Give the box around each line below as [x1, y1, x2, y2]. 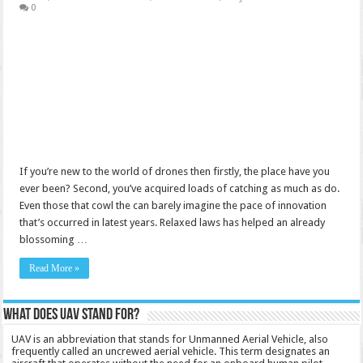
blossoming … [19, 233, 88, 246]
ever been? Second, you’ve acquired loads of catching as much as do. [19, 182, 340, 194]
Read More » [29, 263, 80, 274]
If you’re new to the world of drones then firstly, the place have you [19, 165, 331, 177]
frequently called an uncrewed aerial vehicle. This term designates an [11, 345, 331, 357]
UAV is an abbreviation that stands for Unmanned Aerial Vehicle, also [11, 333, 329, 345]
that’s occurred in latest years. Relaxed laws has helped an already [19, 216, 326, 228]
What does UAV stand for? [3, 307, 140, 323]
